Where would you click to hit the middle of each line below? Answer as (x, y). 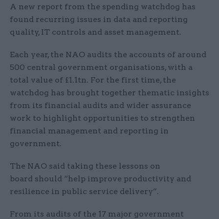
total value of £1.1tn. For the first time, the (93, 80)
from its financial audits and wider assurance (100, 106)
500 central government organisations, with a (101, 67)
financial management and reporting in (89, 131)
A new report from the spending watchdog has (103, 7)
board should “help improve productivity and (100, 179)
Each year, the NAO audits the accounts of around (108, 55)
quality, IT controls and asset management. (96, 32)
